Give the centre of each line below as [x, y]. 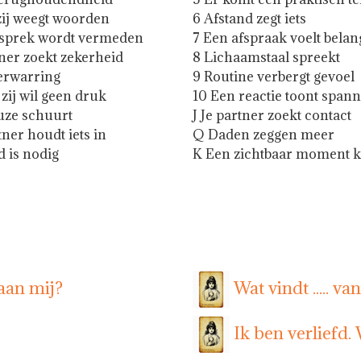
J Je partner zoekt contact [272, 116]
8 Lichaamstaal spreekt [267, 58]
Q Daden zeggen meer [264, 135]
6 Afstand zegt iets [250, 19]
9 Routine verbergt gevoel [274, 77]
